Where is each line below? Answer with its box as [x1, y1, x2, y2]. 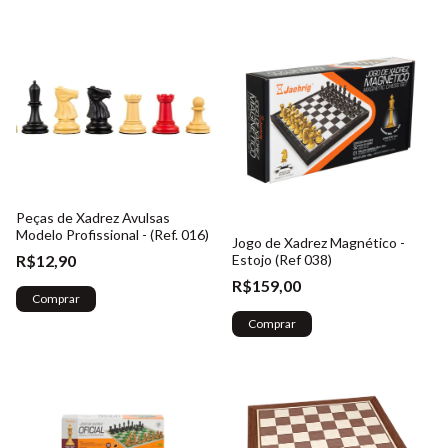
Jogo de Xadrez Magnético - [232, 234, 405, 251]
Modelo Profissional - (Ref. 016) [16, 225, 209, 243]
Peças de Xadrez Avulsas [16, 208, 170, 226]
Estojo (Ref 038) [232, 251, 332, 268]
